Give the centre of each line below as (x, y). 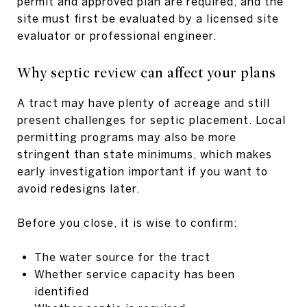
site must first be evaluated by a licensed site (148, 18)
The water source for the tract (122, 257)
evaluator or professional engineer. (117, 35)
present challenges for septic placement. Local (151, 120)
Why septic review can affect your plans (147, 73)
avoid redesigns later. (78, 188)
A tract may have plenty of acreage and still (144, 102)
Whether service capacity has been (134, 274)
